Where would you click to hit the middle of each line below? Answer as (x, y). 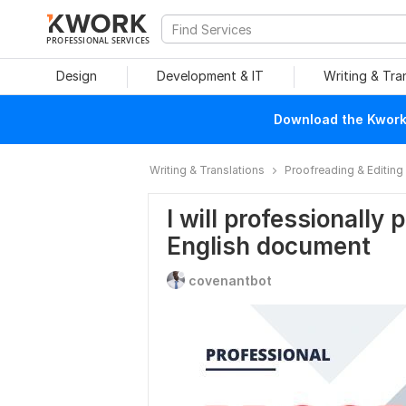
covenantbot (230, 280)
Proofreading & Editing (344, 170)
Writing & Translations (207, 170)
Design (76, 76)
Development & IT (210, 76)
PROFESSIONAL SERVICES (98, 40)
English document (269, 246)
